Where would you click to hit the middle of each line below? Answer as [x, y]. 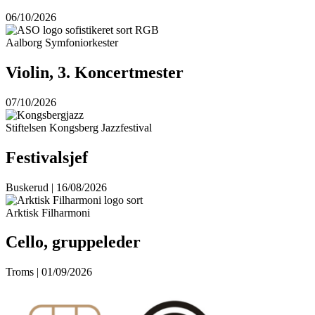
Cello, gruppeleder [73, 242]
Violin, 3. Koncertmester [95, 72]
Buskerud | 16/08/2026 [56, 187]
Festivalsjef [47, 157]
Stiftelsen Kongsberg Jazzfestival [79, 127]
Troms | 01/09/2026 [49, 272]
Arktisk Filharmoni [48, 212]
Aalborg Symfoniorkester [62, 42]
